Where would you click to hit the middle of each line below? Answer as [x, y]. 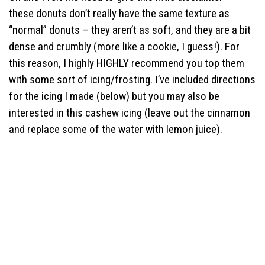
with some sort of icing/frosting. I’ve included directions [132, 79]
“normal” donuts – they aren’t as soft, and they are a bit [130, 30]
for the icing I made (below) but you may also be [114, 96]
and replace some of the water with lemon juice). [116, 129]
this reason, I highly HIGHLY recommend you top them [127, 63]
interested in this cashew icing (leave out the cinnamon [130, 112]
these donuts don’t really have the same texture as [119, 13]
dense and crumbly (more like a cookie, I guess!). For [124, 46]
